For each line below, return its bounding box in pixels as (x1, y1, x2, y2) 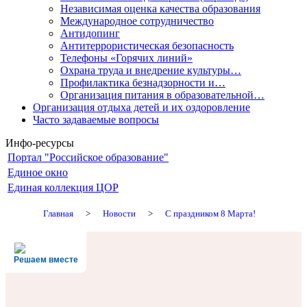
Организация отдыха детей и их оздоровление (33, 101, 250, 113)
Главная (43, 208, 73, 219)
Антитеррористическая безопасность (60, 40, 234, 51)
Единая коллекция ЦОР (8, 182, 119, 193)
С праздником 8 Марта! (165, 208, 256, 219)
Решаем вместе (14, 255, 78, 265)
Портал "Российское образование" (8, 151, 169, 163)
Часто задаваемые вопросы (33, 114, 159, 125)
